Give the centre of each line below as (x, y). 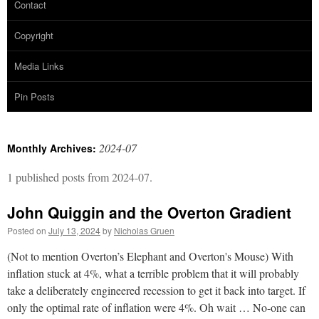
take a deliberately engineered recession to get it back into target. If (156, 290)
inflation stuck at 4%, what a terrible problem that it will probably (153, 273)
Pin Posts (35, 96)
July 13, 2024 (74, 230)
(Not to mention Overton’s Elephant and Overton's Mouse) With (150, 256)
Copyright (34, 35)
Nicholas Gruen (144, 230)
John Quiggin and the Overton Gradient (149, 212)
